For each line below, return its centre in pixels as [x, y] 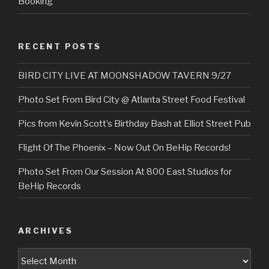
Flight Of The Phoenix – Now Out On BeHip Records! [124, 147]
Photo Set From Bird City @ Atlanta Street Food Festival [131, 99]
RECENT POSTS [60, 46]
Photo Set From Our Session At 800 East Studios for [125, 171]
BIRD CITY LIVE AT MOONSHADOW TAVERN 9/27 [125, 75]
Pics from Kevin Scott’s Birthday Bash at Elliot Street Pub [134, 123]
